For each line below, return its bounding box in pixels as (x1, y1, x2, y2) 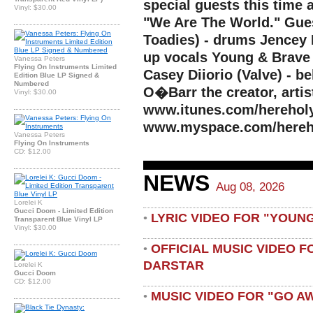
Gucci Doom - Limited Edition (14, 206, 113, 214)
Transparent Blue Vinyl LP (14, 214, 103, 223)
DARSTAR (143, 257, 204, 272)
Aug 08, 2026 (216, 180, 284, 194)
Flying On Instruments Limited (14, 62, 117, 71)
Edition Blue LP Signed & (14, 71, 99, 79)
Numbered (14, 79, 49, 87)
